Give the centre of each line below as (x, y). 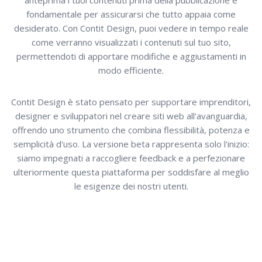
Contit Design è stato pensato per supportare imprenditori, (131, 102)
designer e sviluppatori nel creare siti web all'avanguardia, (131, 116)
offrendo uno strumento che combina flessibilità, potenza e (131, 130)
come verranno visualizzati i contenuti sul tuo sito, (131, 42)
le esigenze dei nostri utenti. (131, 186)
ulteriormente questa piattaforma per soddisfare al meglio (131, 172)
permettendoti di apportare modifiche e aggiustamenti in (131, 56)
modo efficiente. (131, 70)
